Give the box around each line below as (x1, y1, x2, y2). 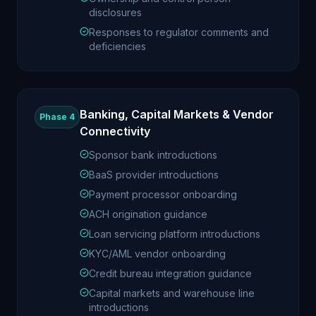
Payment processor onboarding (89, 188, 237, 200)
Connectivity (80, 124, 150, 138)
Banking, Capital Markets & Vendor (80, 107, 274, 121)
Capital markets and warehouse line (89, 287, 255, 299)
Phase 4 (39, 111, 75, 122)
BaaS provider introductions (89, 169, 219, 181)
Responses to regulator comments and (89, 26, 269, 38)
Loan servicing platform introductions (89, 228, 260, 240)
